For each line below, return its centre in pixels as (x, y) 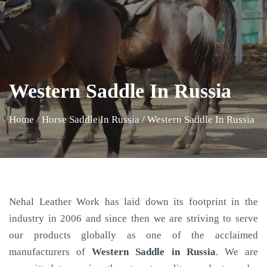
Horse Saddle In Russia (91, 119)
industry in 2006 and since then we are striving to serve (133, 218)
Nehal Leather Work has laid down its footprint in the (133, 202)
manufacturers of (51, 252)
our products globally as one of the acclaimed (133, 235)
